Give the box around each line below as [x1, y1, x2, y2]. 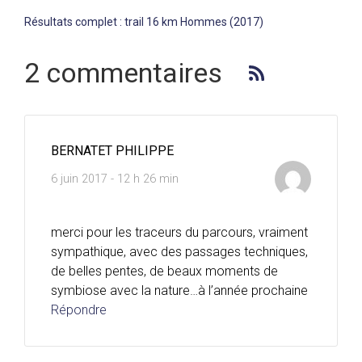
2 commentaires [24, 57, 222, 90]
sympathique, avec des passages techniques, [51, 244, 308, 260]
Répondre [51, 302, 107, 318]
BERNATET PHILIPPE [51, 143, 174, 159]
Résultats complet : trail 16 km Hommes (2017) [24, 15, 263, 29]
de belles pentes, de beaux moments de [51, 263, 278, 280]
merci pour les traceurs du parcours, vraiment [51, 225, 308, 241]
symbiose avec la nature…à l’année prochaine [51, 283, 308, 299]
